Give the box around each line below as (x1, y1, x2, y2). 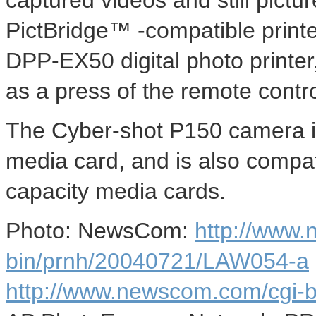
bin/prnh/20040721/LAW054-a (6, 248, 309, 274)
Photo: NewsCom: (6, 218, 195, 243)
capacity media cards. (6, 178, 226, 204)
